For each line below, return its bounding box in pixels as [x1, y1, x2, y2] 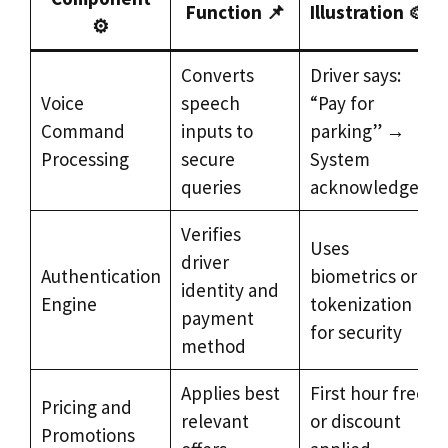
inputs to [180, 118, 253, 143]
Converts [180, 62, 254, 87]
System [309, 146, 370, 171]
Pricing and [40, 394, 132, 419]
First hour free [309, 380, 426, 405]
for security [309, 319, 402, 344]
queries [180, 174, 241, 199]
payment [180, 305, 254, 330]
